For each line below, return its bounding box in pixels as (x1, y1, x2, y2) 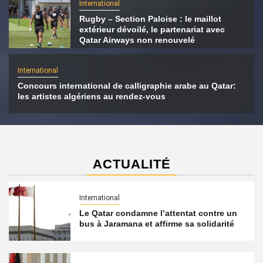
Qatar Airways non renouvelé (79, 35, 195, 45)
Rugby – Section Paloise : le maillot (79, 14, 221, 23)
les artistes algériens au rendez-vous (18, 92, 166, 101)
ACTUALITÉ (92, 157, 171, 171)
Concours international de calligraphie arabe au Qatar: (18, 81, 236, 90)
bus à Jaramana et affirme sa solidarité (79, 219, 234, 228)
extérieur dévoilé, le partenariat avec (79, 24, 225, 34)
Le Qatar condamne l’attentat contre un (79, 208, 237, 218)
